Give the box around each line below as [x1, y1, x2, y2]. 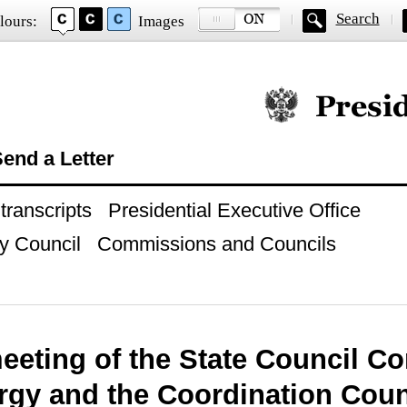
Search [335, 10, 380, 27]
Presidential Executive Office [107, 199, 361, 222]
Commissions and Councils [96, 233, 336, 255]
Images [137, 13, 184, 30]
